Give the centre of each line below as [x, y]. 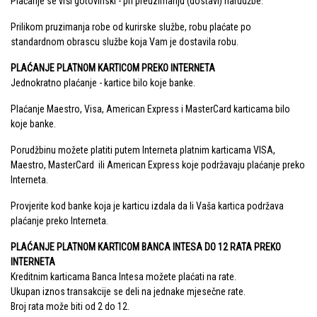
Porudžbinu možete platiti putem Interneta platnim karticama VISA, [143, 150]
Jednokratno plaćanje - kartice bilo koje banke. [103, 83]
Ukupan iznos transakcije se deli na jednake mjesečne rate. [128, 292]
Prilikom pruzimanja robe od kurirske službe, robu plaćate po [131, 27]
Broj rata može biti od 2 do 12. [70, 307]
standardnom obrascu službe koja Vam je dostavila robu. [125, 42]
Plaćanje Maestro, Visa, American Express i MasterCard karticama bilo [150, 109]
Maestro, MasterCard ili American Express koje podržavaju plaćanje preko [158, 165]
